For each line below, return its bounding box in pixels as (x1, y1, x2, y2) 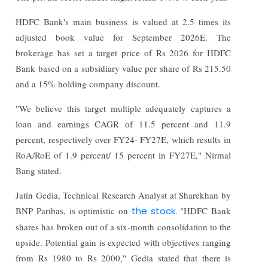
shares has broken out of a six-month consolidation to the (16, 220, 231, 233)
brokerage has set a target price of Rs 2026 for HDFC (16, 46, 231, 59)
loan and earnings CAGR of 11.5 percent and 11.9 (16, 117, 231, 130)
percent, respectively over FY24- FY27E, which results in (16, 133, 231, 145)
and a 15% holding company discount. (16, 77, 164, 90)
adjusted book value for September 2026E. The (16, 31, 231, 43)
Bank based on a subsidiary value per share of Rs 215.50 (16, 62, 231, 74)
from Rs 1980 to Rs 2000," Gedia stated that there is (16, 251, 231, 264)
